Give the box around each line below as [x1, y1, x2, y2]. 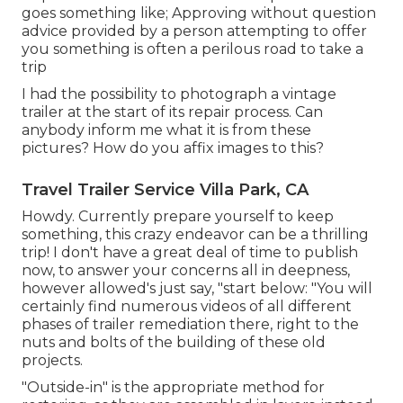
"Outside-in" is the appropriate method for [22, 379, 325, 397]
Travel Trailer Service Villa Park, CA [22, 180, 309, 201]
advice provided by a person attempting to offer [22, 22, 367, 40]
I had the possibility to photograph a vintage [22, 85, 336, 103]
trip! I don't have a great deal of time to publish [22, 244, 358, 262]
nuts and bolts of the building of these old [22, 334, 326, 352]
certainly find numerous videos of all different [22, 298, 352, 316]
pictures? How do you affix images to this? [22, 139, 324, 157]
